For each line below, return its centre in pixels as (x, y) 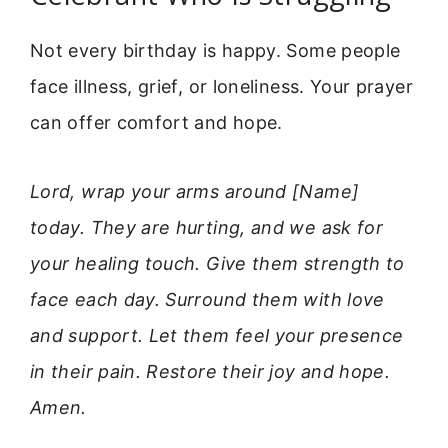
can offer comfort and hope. (156, 123)
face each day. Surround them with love (207, 299)
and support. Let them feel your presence (217, 335)
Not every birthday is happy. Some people (215, 51)
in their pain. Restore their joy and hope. (210, 371)
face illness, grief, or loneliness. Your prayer (221, 87)
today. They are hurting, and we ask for (207, 227)
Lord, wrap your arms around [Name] (195, 191)
